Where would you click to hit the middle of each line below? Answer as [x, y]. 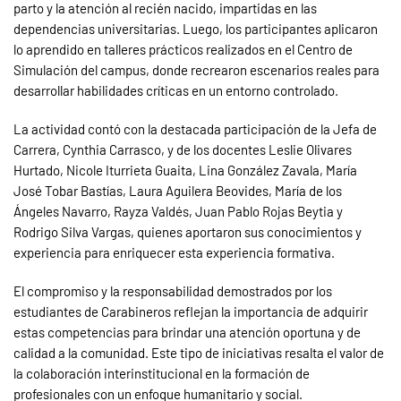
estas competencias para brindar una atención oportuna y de [187, 333]
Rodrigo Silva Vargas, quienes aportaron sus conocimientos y [188, 232]
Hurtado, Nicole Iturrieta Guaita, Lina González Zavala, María [185, 171]
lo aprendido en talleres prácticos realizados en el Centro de [183, 50]
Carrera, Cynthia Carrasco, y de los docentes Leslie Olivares [183, 150]
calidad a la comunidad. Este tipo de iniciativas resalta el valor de [199, 353]
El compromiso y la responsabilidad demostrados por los [173, 291]
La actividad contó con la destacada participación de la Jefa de [195, 129]
